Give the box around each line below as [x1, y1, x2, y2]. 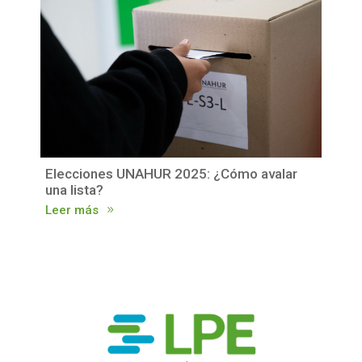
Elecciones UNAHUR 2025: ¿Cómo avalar [44, 165, 297, 182]
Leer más [44, 202, 99, 217]
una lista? [44, 181, 103, 198]
